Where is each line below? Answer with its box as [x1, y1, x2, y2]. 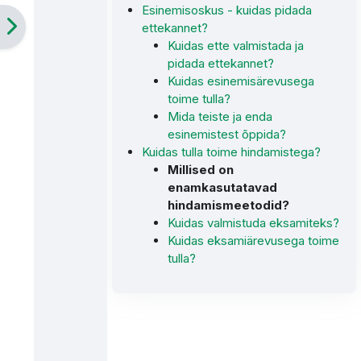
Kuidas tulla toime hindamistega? [142, 144, 322, 160]
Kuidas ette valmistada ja [168, 38, 305, 54]
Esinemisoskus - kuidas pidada [142, 2, 313, 19]
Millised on [168, 162, 234, 178]
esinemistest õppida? [168, 127, 287, 143]
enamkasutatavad [168, 180, 278, 196]
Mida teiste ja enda [168, 109, 273, 125]
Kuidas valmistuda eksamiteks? [168, 215, 340, 231]
